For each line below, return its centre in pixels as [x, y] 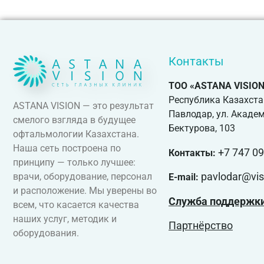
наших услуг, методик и [65, 219]
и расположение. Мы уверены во [85, 191]
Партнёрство [201, 225]
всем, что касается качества [76, 205]
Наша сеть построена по [67, 148]
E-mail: [185, 177]
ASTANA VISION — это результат [83, 106]
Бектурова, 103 [202, 128]
